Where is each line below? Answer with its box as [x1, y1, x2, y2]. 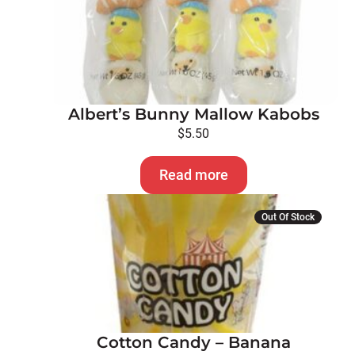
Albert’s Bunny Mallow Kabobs [67, 105, 319, 124]
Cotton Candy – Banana [96, 333, 291, 352]
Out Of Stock [261, 212, 315, 223]
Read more [158, 166, 228, 183]
